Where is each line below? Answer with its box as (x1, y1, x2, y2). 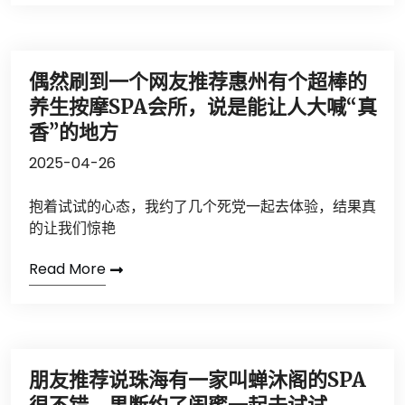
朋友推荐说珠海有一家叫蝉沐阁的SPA (29, 367, 366, 392)
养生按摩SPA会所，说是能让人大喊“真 (29, 94, 377, 119)
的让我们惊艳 (29, 218, 116, 239)
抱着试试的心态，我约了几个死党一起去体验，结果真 (29, 196, 376, 217)
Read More (29, 259, 106, 279)
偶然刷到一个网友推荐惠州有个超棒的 (29, 69, 367, 94)
